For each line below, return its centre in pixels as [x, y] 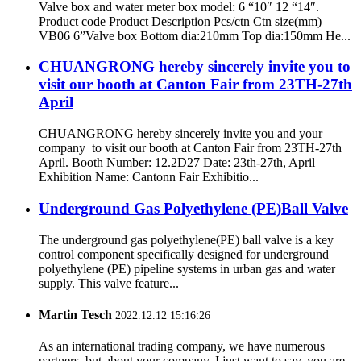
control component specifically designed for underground [184, 254]
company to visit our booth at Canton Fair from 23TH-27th [190, 148]
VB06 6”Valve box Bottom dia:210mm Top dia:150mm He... [195, 35]
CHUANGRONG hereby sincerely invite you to [195, 67]
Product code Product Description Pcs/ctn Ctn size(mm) [180, 21]
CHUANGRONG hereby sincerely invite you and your [180, 134]
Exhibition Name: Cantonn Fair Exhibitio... [149, 177]
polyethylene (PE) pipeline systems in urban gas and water [187, 268]
